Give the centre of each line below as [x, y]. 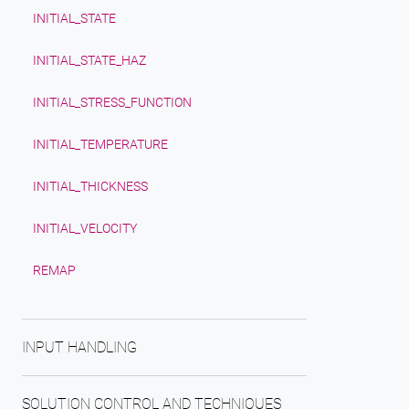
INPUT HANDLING [79, 347]
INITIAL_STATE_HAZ [89, 60]
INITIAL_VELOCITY [85, 228]
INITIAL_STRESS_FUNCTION [112, 102]
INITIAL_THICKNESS [90, 186]
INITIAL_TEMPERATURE [100, 144]
